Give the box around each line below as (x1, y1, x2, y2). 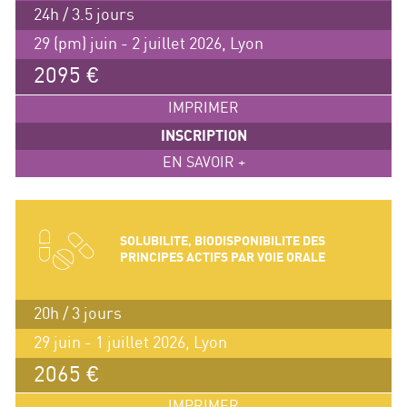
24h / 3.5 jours (33, 5, 134, 24)
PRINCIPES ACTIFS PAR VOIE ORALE (119, 250, 325, 264)
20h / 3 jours (33, 304, 122, 323)
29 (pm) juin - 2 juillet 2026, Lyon (33, 35, 263, 53)
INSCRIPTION (160, 127, 247, 144)
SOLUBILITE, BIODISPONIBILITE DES (119, 233, 325, 248)
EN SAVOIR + (162, 154, 245, 171)
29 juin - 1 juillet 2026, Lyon (33, 333, 227, 352)
